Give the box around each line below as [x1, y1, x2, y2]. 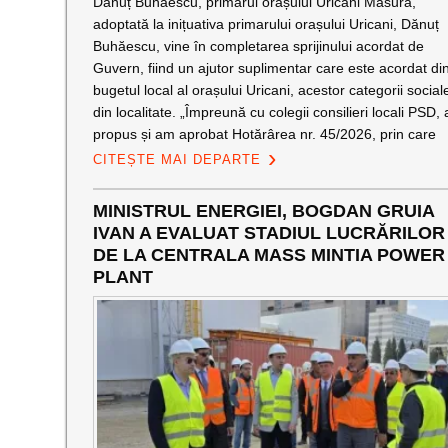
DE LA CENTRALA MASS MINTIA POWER [92, 245, 445, 265]
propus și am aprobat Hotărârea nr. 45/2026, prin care [92, 126, 436, 142]
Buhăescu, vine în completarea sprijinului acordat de [92, 38, 424, 54]
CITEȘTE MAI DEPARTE [92, 152, 261, 167]
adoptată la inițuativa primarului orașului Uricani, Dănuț [92, 16, 439, 32]
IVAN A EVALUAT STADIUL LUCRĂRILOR [92, 223, 445, 243]
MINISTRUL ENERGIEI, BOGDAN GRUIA [92, 201, 434, 221]
